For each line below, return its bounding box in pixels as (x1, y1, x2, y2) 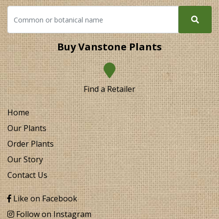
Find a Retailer (84, 84, 135, 94)
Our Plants (7, 123, 46, 133)
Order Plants (7, 138, 54, 149)
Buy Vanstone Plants (57, 40, 162, 53)
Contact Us (7, 170, 47, 180)
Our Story (7, 154, 43, 165)
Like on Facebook (11, 193, 77, 204)
